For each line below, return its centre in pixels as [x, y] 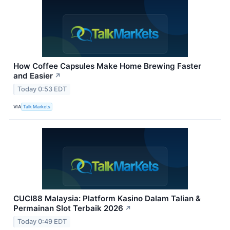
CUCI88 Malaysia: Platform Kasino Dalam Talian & [107, 198]
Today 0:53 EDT [42, 89]
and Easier [33, 75]
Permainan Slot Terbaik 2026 [68, 208]
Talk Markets [37, 107]
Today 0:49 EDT [42, 221]
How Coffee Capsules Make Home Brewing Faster [107, 66]
